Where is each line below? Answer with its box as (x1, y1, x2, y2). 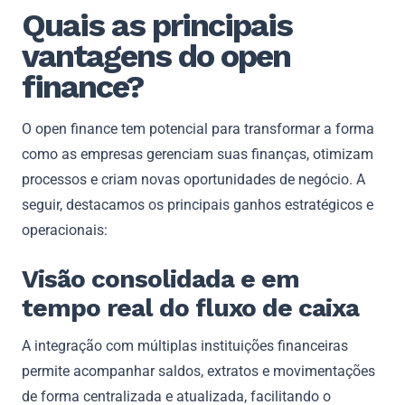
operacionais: (22, 221, 108, 239)
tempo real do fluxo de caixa (22, 292, 359, 323)
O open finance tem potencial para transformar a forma (22, 119, 374, 137)
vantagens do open (22, 36, 290, 75)
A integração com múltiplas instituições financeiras (22, 336, 348, 354)
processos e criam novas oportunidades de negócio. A (22, 170, 365, 188)
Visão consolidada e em (22, 263, 299, 294)
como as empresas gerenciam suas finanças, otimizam (22, 145, 373, 163)
